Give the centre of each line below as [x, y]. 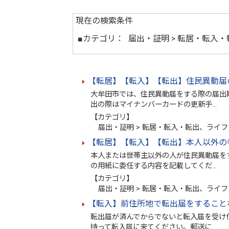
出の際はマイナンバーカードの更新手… [154, 105]
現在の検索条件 [104, 21]
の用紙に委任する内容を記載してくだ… [154, 166]
